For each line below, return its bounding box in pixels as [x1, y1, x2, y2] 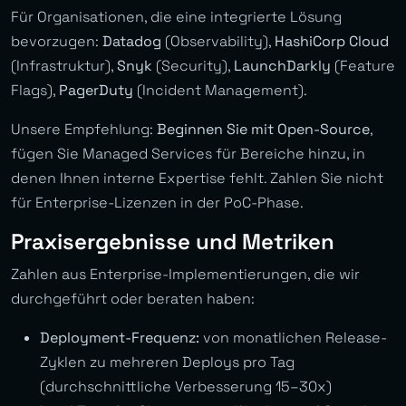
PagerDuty [59, 81, 133, 101]
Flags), [11, 81, 59, 101]
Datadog [102, 32, 161, 52]
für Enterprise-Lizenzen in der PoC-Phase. [11, 193, 304, 213]
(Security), [152, 56, 234, 76]
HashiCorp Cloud [275, 32, 389, 52]
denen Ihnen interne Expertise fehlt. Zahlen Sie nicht [11, 169, 383, 188]
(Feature [331, 56, 395, 76]
